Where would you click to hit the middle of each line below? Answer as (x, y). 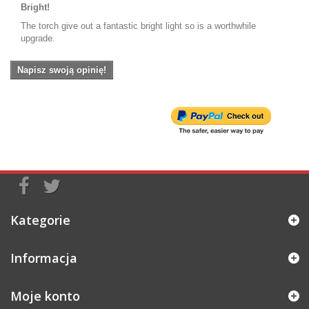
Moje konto (45, 296)
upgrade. (38, 38)
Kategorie (40, 220)
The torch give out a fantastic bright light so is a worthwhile (138, 26)
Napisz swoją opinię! (62, 70)
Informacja (44, 258)
